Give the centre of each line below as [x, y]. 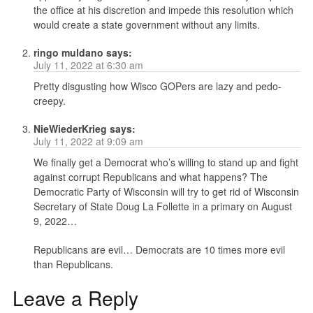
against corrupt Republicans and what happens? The [150, 177]
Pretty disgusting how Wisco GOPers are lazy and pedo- [157, 86]
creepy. [49, 101]
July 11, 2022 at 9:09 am [88, 141]
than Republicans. [73, 264]
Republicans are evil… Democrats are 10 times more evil [159, 250]
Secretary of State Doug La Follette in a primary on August [162, 206]
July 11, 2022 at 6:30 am [88, 65]
